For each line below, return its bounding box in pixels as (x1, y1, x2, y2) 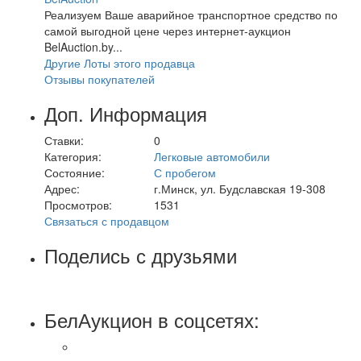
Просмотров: (44, 196, 112, 213)
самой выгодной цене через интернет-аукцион (44, 22, 291, 39)
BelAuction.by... (44, 38, 122, 55)
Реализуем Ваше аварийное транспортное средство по (44, 6, 338, 23)
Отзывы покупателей (44, 70, 155, 87)
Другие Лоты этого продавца (44, 54, 195, 71)
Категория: (44, 147, 102, 164)
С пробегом (153, 164, 216, 180)
